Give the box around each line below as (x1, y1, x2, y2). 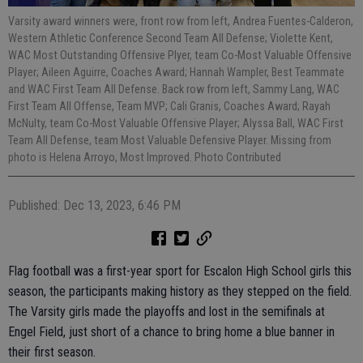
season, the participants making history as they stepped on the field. (8, 283, 352, 299)
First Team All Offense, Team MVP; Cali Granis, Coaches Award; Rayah (8, 99, 331, 113)
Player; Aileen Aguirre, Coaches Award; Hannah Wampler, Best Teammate (8, 65, 344, 79)
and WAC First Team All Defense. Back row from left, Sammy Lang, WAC (8, 82, 340, 96)
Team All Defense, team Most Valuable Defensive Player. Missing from (8, 133, 331, 147)
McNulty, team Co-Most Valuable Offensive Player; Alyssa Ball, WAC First (8, 116, 344, 130)
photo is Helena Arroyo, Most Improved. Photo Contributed (8, 150, 281, 164)
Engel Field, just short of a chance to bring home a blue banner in (8, 323, 335, 340)
